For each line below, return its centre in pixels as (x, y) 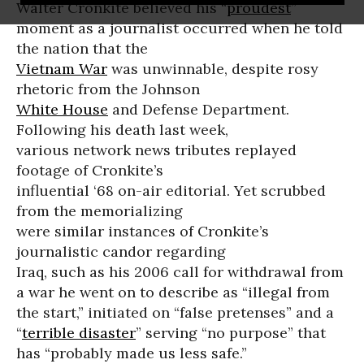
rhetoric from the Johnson (108, 89)
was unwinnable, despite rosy (213, 69)
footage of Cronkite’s (90, 170)
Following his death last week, (122, 130)
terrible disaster (79, 333)
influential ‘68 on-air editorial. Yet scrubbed (171, 191)
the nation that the (82, 48)
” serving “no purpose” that (231, 333)
